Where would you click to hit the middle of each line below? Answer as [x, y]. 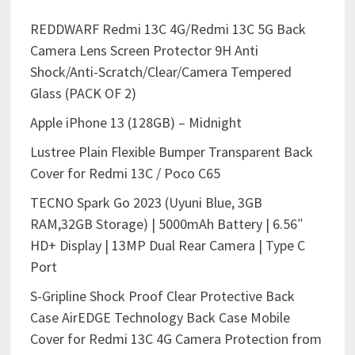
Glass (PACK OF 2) [83, 94]
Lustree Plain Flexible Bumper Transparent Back [171, 152]
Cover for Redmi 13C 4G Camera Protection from [176, 339]
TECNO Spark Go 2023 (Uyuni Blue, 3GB [146, 203]
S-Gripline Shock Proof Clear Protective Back [162, 296]
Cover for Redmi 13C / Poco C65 [125, 174]
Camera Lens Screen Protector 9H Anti [144, 51]
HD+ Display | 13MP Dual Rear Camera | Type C [167, 246]
